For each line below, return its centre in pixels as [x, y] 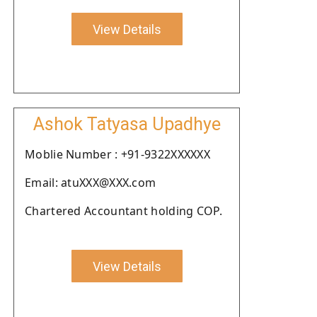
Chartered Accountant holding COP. [123, 211]
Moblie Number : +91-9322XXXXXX [117, 154]
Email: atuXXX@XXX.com [91, 183]
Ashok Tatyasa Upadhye [127, 124]
